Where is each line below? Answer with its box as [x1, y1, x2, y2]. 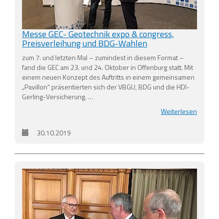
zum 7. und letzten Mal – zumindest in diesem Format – [22, 52, 184, 63]
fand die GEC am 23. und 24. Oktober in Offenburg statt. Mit [22, 62, 193, 73]
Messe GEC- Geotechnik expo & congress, [22, 27, 174, 41]
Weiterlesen [161, 106, 197, 117]
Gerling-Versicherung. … [22, 91, 93, 102]
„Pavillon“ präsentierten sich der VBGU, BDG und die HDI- [22, 82, 190, 92]
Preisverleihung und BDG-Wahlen [22, 37, 147, 50]
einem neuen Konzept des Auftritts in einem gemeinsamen [22, 72, 195, 83]
